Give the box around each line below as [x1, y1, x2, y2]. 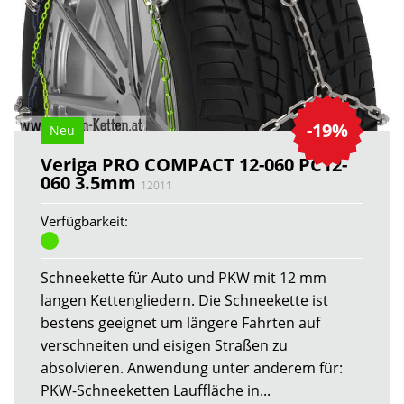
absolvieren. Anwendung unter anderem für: [41, 358, 343, 379]
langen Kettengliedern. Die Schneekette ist [41, 290, 328, 311]
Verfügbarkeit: [41, 211, 128, 230]
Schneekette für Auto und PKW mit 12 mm [41, 268, 326, 289]
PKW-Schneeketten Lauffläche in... [41, 381, 271, 401]
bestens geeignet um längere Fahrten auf [41, 313, 320, 334]
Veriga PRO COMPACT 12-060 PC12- [41, 151, 347, 177]
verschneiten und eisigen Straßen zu [41, 335, 288, 356]
